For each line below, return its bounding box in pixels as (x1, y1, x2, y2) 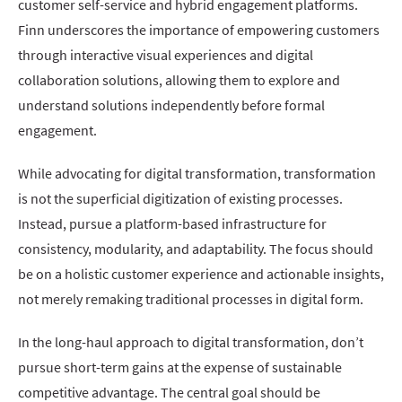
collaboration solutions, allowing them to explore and (18, 71, 340, 89)
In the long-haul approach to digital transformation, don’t (18, 333, 363, 351)
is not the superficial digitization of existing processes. (18, 189, 343, 207)
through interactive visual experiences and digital (18, 46, 313, 64)
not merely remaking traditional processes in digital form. (18, 290, 363, 308)
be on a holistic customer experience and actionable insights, (18, 265, 384, 283)
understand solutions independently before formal (18, 96, 325, 114)
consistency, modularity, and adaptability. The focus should (18, 240, 373, 258)
